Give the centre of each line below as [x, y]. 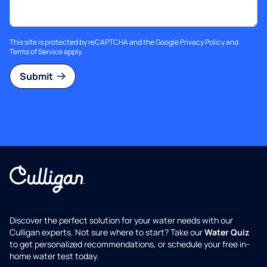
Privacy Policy [202, 42]
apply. [73, 52]
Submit [37, 77]
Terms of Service [36, 52]
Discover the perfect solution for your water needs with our [121, 221]
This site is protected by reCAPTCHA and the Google [95, 42]
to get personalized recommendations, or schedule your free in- [130, 244]
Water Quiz [227, 232]
